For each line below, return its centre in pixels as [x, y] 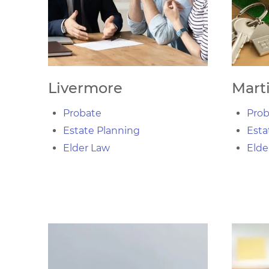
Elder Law [86, 148]
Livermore [85, 88]
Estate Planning [101, 131]
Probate [82, 113]
